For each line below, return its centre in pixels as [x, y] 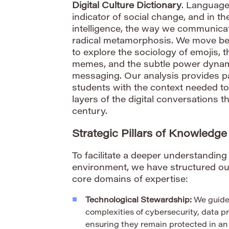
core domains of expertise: [130, 180]
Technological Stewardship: [139, 201]
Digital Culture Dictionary [127, 7]
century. [90, 112]
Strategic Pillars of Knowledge [150, 135]
